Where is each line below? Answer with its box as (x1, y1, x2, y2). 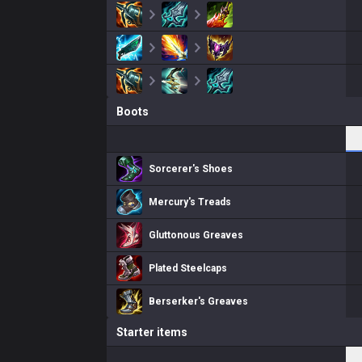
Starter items (116, 326, 187, 339)
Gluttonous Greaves (149, 229, 243, 241)
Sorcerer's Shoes (149, 163, 233, 175)
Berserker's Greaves (149, 296, 248, 307)
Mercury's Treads (149, 196, 231, 208)
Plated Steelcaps (149, 263, 227, 274)
